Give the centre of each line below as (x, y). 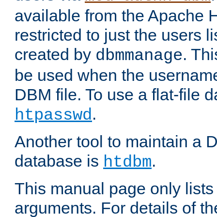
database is (59, 161)
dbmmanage (139, 56)
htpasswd (53, 116)
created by (55, 54)
